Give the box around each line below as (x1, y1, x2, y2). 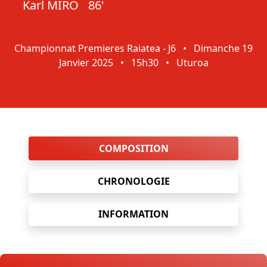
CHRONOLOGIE (97, 175, 170, 188)
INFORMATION (98, 207, 169, 221)
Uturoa (173, 56, 209, 69)
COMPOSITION (98, 142, 169, 155)
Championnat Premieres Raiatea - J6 (14, 42, 176, 55)
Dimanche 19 (191, 42, 253, 55)
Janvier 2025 (58, 56, 116, 69)
